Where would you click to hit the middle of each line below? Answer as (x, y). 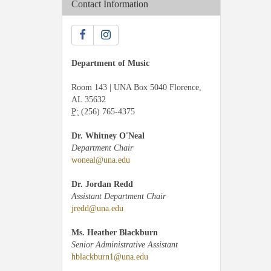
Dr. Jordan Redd (102, 184)
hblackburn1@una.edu (110, 257)
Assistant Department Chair (119, 196)
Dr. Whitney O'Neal (108, 136)
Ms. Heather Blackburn (115, 233)
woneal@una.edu (101, 160)
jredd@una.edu (97, 208)
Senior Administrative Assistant (125, 245)
